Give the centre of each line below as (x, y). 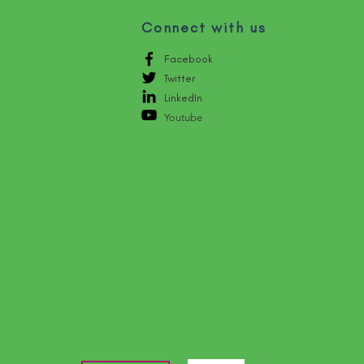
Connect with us (204, 27)
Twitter (180, 78)
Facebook (188, 58)
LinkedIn (183, 97)
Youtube (183, 117)
